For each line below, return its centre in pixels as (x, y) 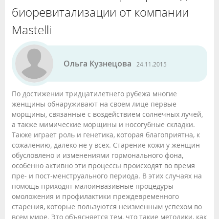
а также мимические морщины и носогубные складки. (103, 124)
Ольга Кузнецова (98, 64)
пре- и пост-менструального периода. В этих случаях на (107, 176)
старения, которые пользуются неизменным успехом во (107, 207)
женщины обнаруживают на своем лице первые (94, 104)
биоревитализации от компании (100, 12)
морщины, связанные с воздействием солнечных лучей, (107, 114)
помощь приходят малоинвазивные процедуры (93, 186)
